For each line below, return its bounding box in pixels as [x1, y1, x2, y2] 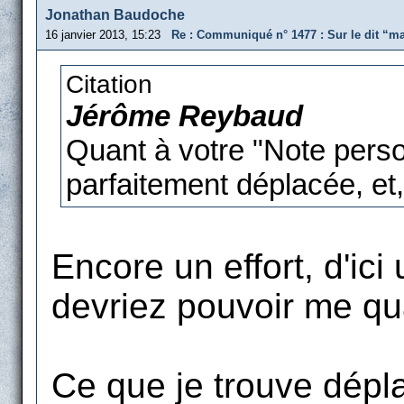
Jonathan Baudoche [45, 7, 185, 23]
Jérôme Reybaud [66, 99, 303, 133]
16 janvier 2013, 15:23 [45, 28, 171, 41]
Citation [66, 70, 152, 98]
